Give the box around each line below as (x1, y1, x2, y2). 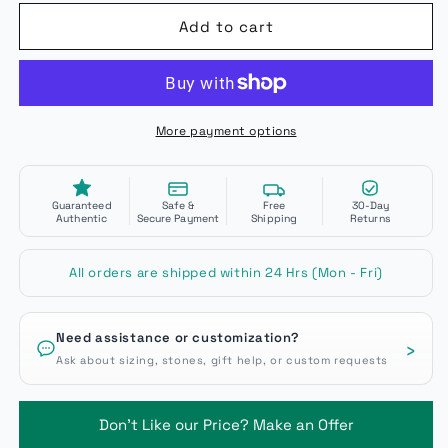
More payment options (155, 123, 297, 139)
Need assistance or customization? (56, 329, 300, 346)
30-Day (351, 199, 390, 212)
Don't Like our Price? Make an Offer (98, 414, 354, 434)
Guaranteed (51, 199, 112, 212)
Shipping (251, 212, 298, 225)
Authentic (56, 212, 108, 225)
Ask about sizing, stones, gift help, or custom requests (56, 353, 388, 367)
